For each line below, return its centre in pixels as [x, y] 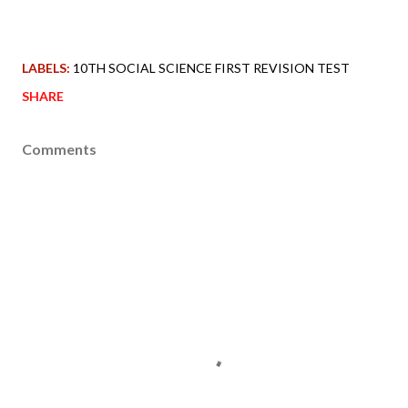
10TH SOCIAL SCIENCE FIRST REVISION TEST [211, 67]
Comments [59, 148]
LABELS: [46, 67]
